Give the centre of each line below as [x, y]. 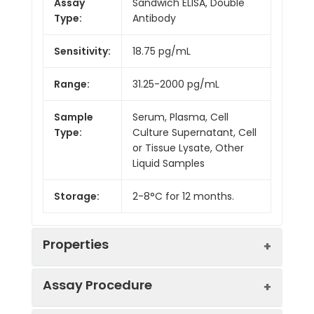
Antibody [154, 18]
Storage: [77, 196]
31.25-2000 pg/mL [176, 84]
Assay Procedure [97, 285]
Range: [72, 84]
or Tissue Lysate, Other [188, 148]
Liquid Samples [169, 163]
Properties [76, 244]
